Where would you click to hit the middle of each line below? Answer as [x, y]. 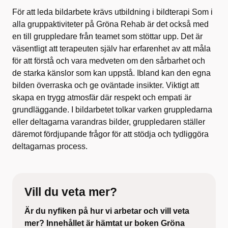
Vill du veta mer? [71, 192]
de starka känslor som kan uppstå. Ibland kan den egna [111, 73]
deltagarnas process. [50, 146]
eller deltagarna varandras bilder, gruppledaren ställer [109, 122]
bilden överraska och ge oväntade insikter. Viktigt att [106, 85]
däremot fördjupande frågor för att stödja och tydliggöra [110, 134]
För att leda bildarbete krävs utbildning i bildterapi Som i [112, 12]
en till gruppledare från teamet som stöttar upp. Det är [107, 36]
